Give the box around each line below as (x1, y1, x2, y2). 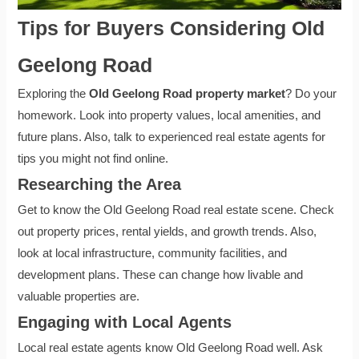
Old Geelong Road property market (89, 87, 286, 101)
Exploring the (18, 87, 90, 101)
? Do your (285, 87, 337, 101)
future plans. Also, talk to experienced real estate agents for (18, 131, 326, 144)
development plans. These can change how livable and (18, 268, 304, 282)
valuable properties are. (18, 290, 140, 304)
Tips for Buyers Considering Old (18, 17, 325, 40)
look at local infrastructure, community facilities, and (18, 247, 288, 260)
